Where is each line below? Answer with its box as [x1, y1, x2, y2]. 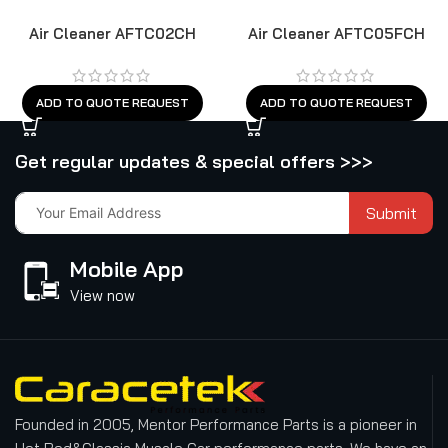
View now [70, 285, 135, 305]
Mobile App [70, 254, 184, 283]
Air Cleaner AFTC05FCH [247, 23, 425, 43]
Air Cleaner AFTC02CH [28, 23, 196, 43]
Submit [365, 202, 417, 223]
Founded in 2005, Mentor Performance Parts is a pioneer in [15, 414, 417, 434]
